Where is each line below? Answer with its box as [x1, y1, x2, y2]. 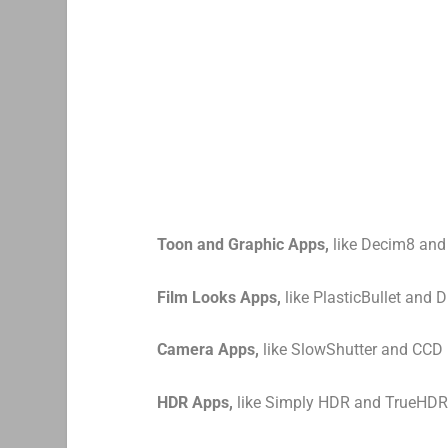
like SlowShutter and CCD [259, 340, 444, 360]
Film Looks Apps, [157, 287, 282, 307]
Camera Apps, [157, 340, 260, 360]
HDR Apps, [157, 392, 234, 412]
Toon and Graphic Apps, [157, 234, 330, 254]
